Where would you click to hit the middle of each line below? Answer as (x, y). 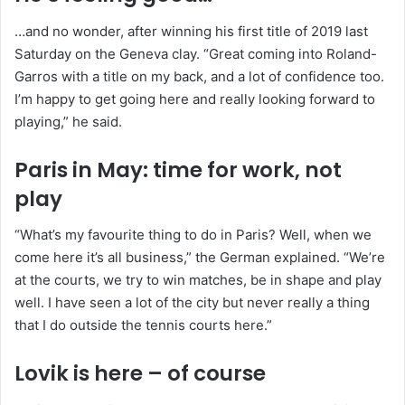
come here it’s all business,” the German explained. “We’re (200, 258)
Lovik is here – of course (140, 374)
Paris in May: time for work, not (178, 170)
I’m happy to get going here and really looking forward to (195, 99)
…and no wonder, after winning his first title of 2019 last (191, 31)
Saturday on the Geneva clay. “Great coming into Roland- (196, 53)
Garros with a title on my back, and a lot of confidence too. (199, 76)
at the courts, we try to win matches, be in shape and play (198, 280)
